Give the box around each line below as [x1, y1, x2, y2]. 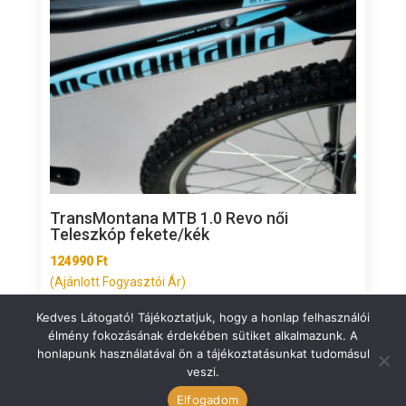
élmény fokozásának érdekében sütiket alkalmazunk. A [48, 328, 358, 343]
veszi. [187, 364, 219, 379]
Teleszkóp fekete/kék [49, 225, 209, 245]
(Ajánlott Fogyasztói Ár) [49, 275, 186, 290]
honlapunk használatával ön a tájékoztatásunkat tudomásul [36, 346, 370, 361]
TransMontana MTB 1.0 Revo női [49, 208, 288, 228]
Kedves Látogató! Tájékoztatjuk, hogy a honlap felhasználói [36, 310, 370, 324]
